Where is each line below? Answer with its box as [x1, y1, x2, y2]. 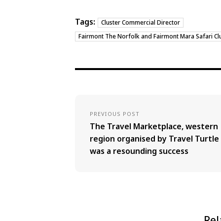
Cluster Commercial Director [101, 18, 180, 27]
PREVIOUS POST [90, 110, 140, 117]
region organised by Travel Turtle [90, 133, 219, 144]
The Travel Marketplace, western [90, 121, 218, 132]
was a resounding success [90, 146, 188, 156]
